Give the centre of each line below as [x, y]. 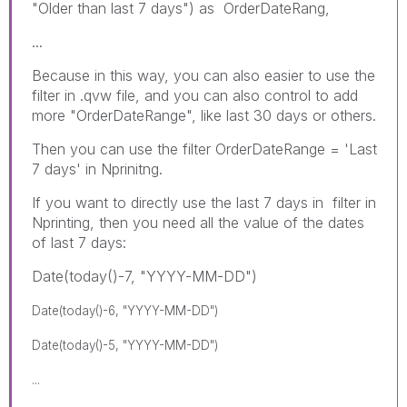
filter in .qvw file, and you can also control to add [195, 95]
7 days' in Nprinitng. [97, 169]
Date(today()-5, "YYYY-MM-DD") [125, 345]
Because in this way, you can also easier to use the [203, 75]
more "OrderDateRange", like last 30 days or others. [204, 115]
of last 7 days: [79, 242]
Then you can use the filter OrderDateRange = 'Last [204, 149]
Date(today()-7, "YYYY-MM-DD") [144, 276]
